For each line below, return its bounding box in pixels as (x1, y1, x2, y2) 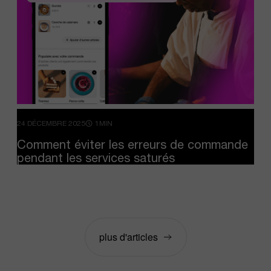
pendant (17, 151, 63, 165)
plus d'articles (99, 230, 158, 244)
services (85, 151, 130, 165)
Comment (17, 137, 71, 151)
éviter (74, 137, 105, 151)
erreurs (128, 137, 166, 151)
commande (188, 137, 248, 151)
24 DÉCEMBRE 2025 (17, 119, 85, 128)
